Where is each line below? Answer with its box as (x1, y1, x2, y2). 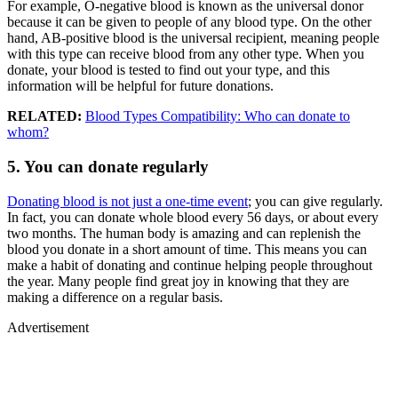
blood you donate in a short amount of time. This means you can (7, 241, 367, 257)
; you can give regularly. (248, 193, 383, 209)
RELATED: (7, 108, 85, 124)
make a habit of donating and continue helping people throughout (7, 257, 372, 273)
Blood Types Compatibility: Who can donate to (85, 108, 350, 124)
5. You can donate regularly (7, 156, 209, 176)
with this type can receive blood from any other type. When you (7, 46, 364, 62)
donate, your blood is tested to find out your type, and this (7, 62, 330, 78)
